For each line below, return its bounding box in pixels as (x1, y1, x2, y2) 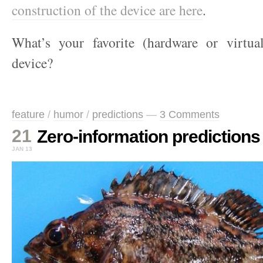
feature (12, 109, 45, 120)
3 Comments (160, 109, 220, 120)
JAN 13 (12, 146, 32, 152)
